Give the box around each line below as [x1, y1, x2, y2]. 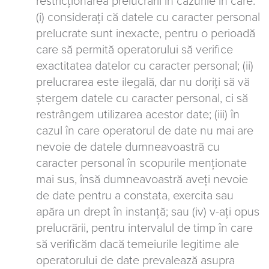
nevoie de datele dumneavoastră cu [36, 140, 220, 154]
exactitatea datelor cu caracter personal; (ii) [36, 59, 253, 73]
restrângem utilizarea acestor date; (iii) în [36, 107, 240, 122]
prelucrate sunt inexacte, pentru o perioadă [36, 26, 255, 41]
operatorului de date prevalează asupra [36, 253, 235, 268]
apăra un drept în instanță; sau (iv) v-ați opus [36, 205, 259, 219]
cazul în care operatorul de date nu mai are [36, 124, 253, 138]
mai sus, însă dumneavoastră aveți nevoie [36, 172, 248, 187]
